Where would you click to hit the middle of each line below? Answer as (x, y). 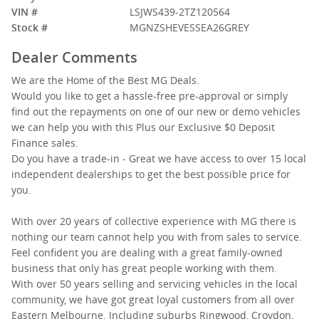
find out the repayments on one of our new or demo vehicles (156, 111)
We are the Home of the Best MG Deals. (105, 80)
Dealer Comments (74, 57)
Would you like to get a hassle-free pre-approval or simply (150, 96)
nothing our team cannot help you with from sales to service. (157, 237)
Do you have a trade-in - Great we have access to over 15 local (159, 158)
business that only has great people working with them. (144, 268)
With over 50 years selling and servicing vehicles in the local (155, 284)
